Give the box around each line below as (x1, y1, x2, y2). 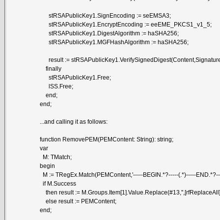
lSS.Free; (40, 82, 74, 90)
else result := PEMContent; (40, 197, 117, 205)
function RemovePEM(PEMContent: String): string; (40, 136, 174, 143)
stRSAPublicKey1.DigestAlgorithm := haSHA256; (40, 29, 179, 37)
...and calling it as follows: (40, 118, 108, 125)
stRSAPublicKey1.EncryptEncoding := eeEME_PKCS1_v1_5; (40, 21, 212, 28)
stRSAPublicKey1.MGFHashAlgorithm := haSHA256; (40, 38, 189, 46)
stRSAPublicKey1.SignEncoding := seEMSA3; (40, 12, 171, 19)
